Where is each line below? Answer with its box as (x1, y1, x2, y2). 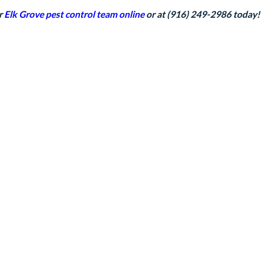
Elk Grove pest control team (4, 8, 118, 20)
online (119, 8, 145, 20)
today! (231, 8, 261, 20)
